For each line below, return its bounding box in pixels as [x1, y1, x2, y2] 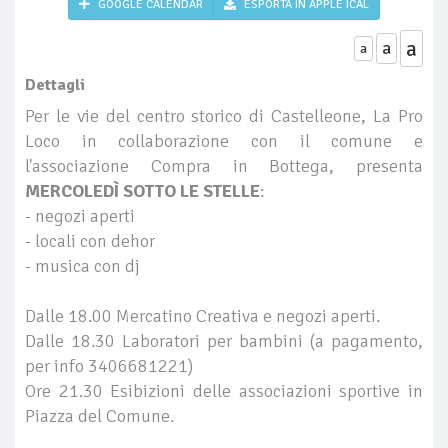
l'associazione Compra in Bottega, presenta [25, 154, 423, 177]
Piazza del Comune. [25, 404, 174, 427]
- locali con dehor [25, 229, 155, 252]
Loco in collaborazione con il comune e [25, 129, 423, 152]
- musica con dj [25, 254, 140, 277]
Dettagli [25, 74, 85, 95]
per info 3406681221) [25, 354, 193, 377]
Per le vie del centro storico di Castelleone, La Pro [25, 104, 423, 127]
